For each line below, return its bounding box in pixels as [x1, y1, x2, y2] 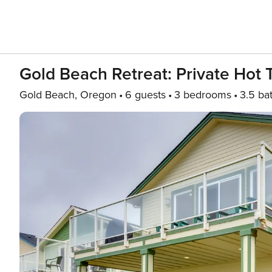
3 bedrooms [174, 88, 231, 101]
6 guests [125, 88, 166, 101]
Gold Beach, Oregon [19, 88, 117, 101]
